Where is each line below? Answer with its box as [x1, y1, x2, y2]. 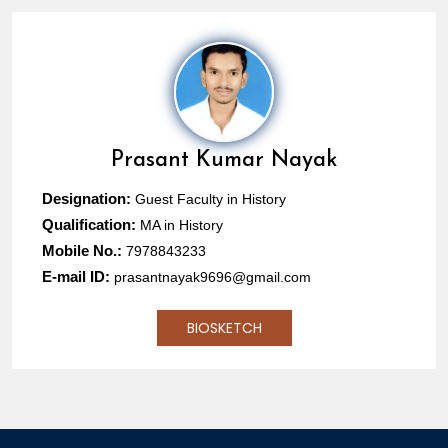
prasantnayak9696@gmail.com [114, 269, 311, 286]
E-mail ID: [42, 268, 114, 286]
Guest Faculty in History [135, 191, 286, 208]
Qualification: [42, 216, 140, 234]
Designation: [42, 190, 135, 208]
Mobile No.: [42, 242, 126, 260]
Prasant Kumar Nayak [111, 149, 337, 173]
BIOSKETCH [186, 318, 262, 339]
